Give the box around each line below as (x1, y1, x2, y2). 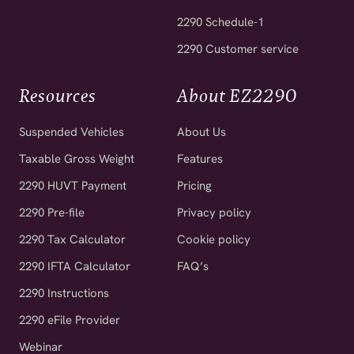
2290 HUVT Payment (19, 177, 127, 194)
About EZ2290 (177, 83, 297, 107)
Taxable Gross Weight (19, 150, 135, 167)
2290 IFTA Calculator (19, 258, 131, 274)
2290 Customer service (177, 40, 299, 57)
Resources (19, 83, 97, 107)
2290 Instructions (19, 284, 110, 301)
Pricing (177, 177, 212, 194)
